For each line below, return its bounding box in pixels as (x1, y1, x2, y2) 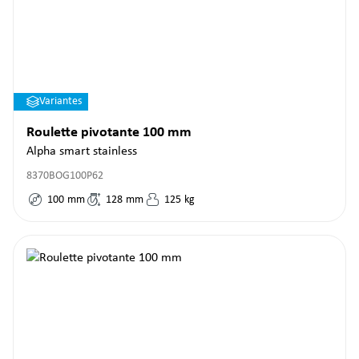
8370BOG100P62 (26, 170, 103, 182)
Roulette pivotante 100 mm (26, 125, 192, 140)
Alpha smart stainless (26, 145, 137, 158)
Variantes (39, 95, 82, 107)
